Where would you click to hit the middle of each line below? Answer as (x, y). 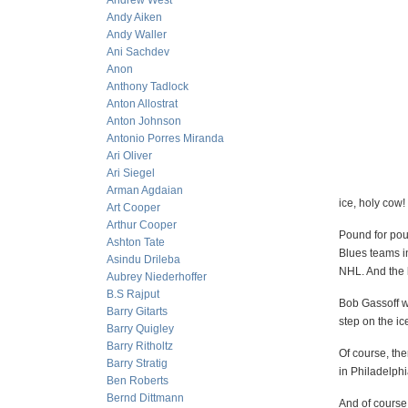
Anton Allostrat (142, 104)
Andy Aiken (134, 17)
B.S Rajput (133, 294)
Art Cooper (133, 208)
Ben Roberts (138, 381)
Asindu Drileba (143, 260)
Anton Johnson (144, 121)
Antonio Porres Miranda (165, 138)
